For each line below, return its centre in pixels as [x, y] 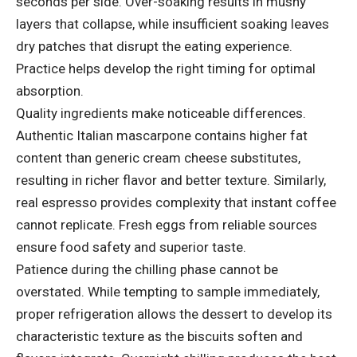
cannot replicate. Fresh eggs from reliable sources [167, 225]
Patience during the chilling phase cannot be [147, 270]
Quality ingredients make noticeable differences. [161, 114]
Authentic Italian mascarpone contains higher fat [162, 136]
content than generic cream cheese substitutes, [158, 158]
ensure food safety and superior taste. [131, 247]
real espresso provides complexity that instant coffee [176, 203]
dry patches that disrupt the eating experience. [154, 47]
